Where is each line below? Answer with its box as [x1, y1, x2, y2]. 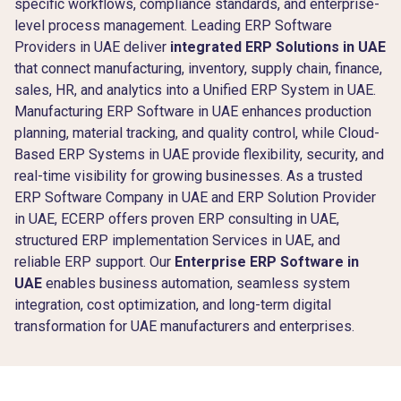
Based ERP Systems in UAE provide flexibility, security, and [14, 145, 384, 163]
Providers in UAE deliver [14, 38, 170, 55]
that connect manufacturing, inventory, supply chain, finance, [14, 59, 382, 77]
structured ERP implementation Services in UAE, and [14, 231, 340, 249]
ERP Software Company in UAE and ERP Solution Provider [14, 188, 376, 206]
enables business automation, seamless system [42, 274, 350, 292]
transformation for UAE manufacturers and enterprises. [14, 317, 354, 335]
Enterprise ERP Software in [175, 252, 359, 270]
